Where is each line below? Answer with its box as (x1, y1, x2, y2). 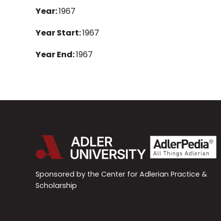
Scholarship (36, 180, 77, 190)
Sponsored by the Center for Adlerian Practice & (36, 169, 207, 179)
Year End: (36, 49, 76, 61)
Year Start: (36, 27, 82, 38)
